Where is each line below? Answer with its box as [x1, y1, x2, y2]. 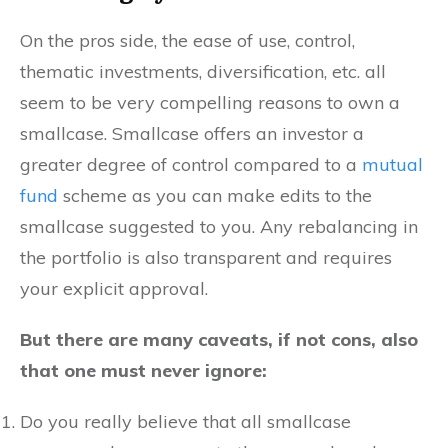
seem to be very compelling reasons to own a [20, 90, 400, 114]
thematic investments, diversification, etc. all [20, 59, 386, 83]
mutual [362, 152, 423, 176]
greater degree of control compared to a [20, 152, 362, 176]
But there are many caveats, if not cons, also [20, 327, 418, 351]
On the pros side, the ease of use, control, [20, 28, 360, 52]
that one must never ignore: [20, 358, 267, 382]
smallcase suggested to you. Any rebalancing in [20, 214, 418, 238]
